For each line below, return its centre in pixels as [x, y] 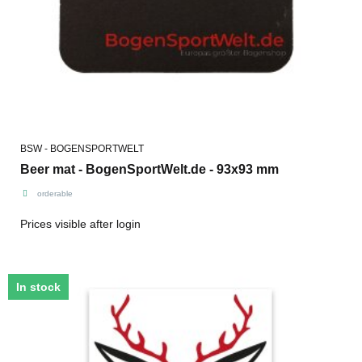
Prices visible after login [80, 223]
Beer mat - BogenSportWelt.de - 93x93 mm [149, 169]
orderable [55, 193]
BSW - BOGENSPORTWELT [82, 148]
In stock [38, 286]
